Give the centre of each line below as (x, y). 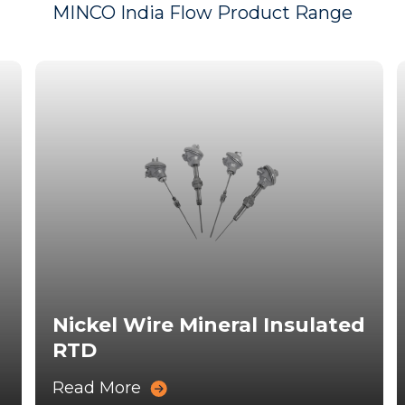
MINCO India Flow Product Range (202, 13)
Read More (97, 388)
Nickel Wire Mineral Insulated (209, 325)
